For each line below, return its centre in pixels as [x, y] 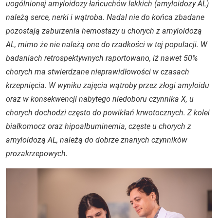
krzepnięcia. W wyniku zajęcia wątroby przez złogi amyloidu [108, 85]
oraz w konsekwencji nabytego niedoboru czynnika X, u [100, 99]
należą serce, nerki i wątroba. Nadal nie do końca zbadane [105, 17]
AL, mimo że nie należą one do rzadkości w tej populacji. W [107, 45]
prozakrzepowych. [37, 154]
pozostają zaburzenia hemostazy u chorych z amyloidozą [104, 31]
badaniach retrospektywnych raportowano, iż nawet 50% [102, 58]
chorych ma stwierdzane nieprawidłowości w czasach [98, 72]
